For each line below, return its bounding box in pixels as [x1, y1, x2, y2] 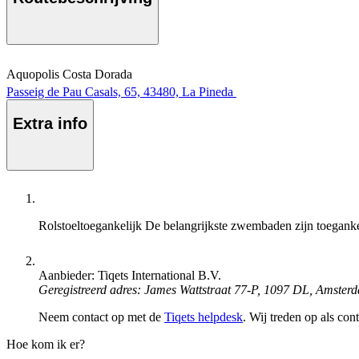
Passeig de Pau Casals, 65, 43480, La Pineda [6, 84, 233, 99]
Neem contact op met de [38, 310, 164, 325]
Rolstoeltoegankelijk [38, 219, 145, 233]
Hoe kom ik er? [6, 337, 85, 352]
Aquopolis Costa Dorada [6, 67, 132, 81]
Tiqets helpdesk [164, 310, 243, 325]
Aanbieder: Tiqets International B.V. [38, 268, 221, 283]
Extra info [13, 115, 87, 133]
